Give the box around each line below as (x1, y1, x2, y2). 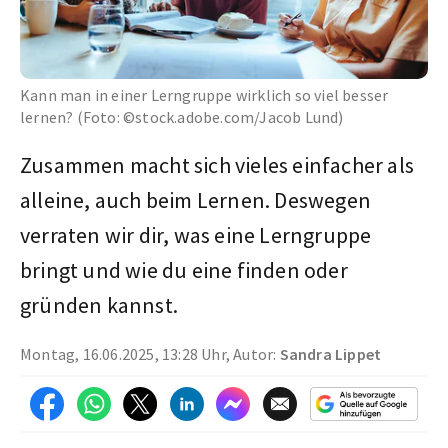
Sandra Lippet (279, 343, 382, 364)
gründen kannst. (20, 290, 183, 319)
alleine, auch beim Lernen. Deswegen (20, 185, 372, 214)
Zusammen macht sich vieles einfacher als (20, 150, 415, 179)
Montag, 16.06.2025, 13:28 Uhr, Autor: (20, 343, 280, 364)
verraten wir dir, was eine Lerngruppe (20, 220, 372, 249)
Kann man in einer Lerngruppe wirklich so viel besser (20, 84, 389, 105)
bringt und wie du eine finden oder (20, 255, 348, 284)
